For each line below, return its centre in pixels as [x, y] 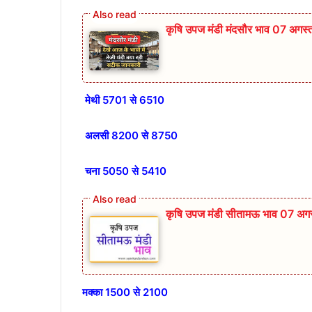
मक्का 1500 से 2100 [126, 292]
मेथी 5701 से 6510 [123, 100]
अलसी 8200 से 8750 [130, 136]
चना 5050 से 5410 [126, 171]
